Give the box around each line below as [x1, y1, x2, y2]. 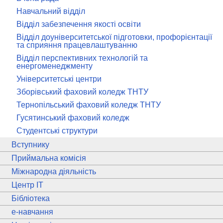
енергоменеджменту [16, 62, 93, 70]
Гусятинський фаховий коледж [16, 113, 129, 122]
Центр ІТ [11, 181, 43, 189]
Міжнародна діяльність [11, 167, 96, 176]
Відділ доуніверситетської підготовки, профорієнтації [16, 33, 212, 41]
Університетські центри [16, 75, 102, 83]
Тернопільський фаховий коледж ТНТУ [16, 101, 161, 109]
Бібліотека [11, 194, 50, 203]
